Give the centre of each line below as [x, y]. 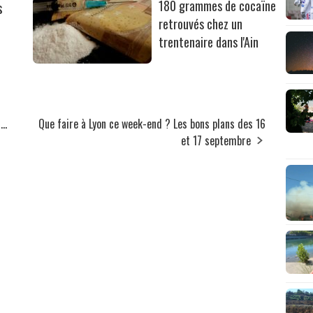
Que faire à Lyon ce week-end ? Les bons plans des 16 [152, 124]
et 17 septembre [216, 141]
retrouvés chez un [201, 24]
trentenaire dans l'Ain [209, 42]
